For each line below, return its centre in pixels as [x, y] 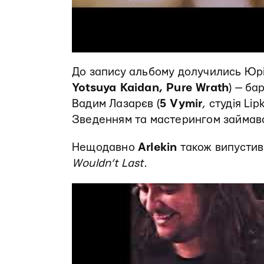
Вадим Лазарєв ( [116, 104]
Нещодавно [105, 147]
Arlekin [158, 147]
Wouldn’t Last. [109, 163]
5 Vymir [181, 104]
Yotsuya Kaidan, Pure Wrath [151, 88]
